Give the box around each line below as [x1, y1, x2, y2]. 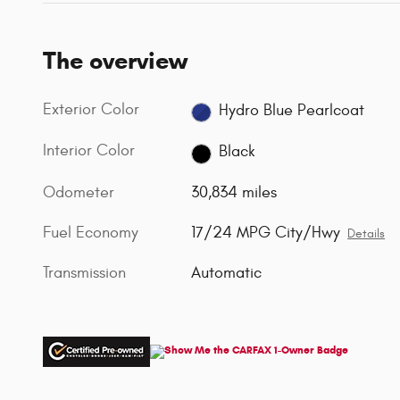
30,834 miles [191, 182, 278, 202]
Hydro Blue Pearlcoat [218, 100, 364, 120]
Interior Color [43, 141, 135, 161]
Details [347, 226, 386, 241]
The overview [43, 45, 187, 76]
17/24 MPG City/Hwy [191, 222, 341, 242]
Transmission [43, 262, 126, 282]
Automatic [191, 262, 262, 282]
